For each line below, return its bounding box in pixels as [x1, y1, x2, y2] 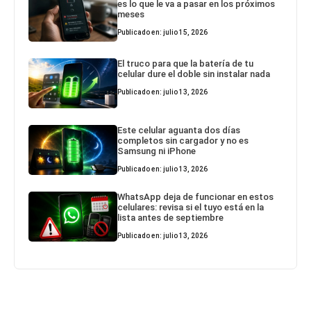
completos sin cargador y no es [117, 135, 249, 146]
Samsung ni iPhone [117, 145, 196, 156]
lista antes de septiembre [117, 212, 224, 223]
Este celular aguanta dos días [117, 124, 241, 135]
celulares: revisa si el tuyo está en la [117, 201, 264, 212]
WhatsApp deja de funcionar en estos [117, 191, 274, 202]
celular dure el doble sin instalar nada [117, 68, 271, 79]
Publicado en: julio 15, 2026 [117, 28, 208, 36]
